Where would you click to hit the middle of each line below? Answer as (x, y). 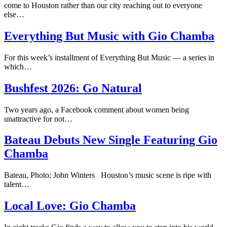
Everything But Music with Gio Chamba (109, 36)
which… (18, 66)
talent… (17, 184)
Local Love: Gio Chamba (70, 206)
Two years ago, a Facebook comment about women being (97, 109)
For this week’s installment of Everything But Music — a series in (109, 57)
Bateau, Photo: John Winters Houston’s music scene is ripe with (108, 175)
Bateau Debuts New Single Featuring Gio (111, 140)
